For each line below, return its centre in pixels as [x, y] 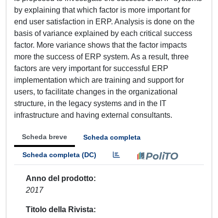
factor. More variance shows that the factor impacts [100, 45]
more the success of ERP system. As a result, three [101, 57]
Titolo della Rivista [60, 209]
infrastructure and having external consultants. [93, 115]
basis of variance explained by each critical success [103, 33]
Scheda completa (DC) [59, 155]
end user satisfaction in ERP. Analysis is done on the [104, 22]
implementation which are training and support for [99, 80]
